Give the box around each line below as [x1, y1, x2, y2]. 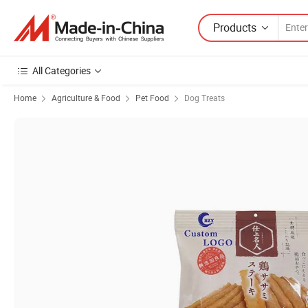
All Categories [32, 64, 91, 77]
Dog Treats [184, 92, 225, 103]
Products [213, 19, 256, 35]
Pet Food [135, 92, 169, 103]
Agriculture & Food [52, 92, 120, 103]
